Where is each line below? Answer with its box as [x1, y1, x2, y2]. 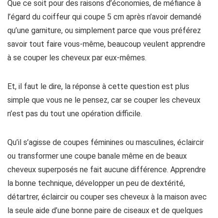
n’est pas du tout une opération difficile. [7, 109, 142, 118]
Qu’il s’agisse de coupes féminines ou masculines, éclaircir [7, 138, 204, 147]
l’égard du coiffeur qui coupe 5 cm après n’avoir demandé [7, 12, 201, 21]
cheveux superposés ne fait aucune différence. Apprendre [7, 165, 206, 174]
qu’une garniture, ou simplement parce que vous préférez [7, 26, 201, 35]
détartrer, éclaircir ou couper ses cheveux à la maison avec [7, 192, 207, 201]
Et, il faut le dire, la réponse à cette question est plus [7, 82, 189, 91]
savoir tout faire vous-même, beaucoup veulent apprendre [7, 39, 205, 49]
